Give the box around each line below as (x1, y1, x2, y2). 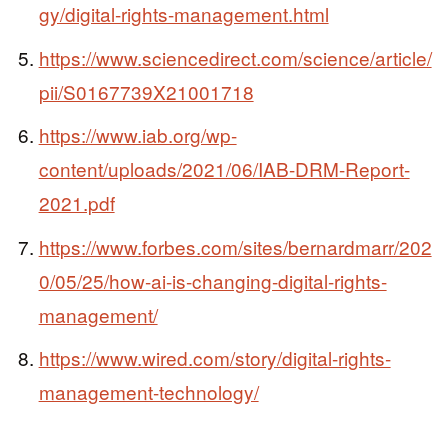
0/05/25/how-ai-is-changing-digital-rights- (38, 266, 387, 294)
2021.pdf (38, 189, 115, 217)
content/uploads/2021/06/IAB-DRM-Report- (38, 155, 410, 183)
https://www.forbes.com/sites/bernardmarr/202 (38, 232, 432, 260)
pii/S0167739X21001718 (38, 77, 254, 105)
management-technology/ (38, 378, 259, 406)
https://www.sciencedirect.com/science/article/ (38, 43, 432, 71)
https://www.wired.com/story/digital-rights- (38, 344, 391, 372)
